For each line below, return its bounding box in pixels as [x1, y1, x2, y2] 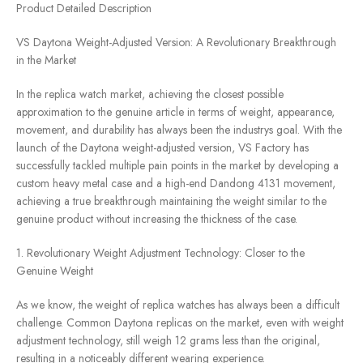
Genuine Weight [16, 263, 93, 280]
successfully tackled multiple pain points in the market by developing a [16, 157, 339, 174]
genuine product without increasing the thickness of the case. [16, 211, 297, 228]
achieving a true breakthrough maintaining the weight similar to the [16, 193, 327, 210]
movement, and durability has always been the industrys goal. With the [16, 122, 342, 139]
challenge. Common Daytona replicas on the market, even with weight [16, 314, 344, 331]
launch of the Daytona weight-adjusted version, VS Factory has [16, 139, 309, 156]
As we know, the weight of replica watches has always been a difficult [16, 297, 340, 314]
